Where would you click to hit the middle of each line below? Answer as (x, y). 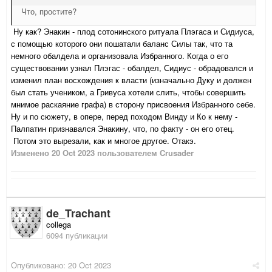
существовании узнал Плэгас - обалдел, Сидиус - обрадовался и (132, 68)
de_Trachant (78, 213)
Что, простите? (49, 12)
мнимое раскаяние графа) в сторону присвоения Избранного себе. (133, 104)
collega (59, 225)
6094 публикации (77, 236)
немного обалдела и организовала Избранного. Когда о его (120, 56)
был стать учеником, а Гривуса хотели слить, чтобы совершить (128, 92)
